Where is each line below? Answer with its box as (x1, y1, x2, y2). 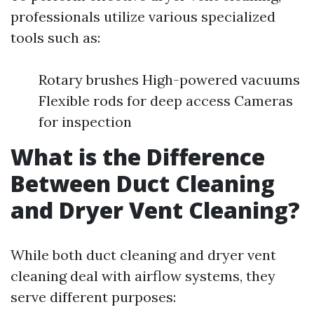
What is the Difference (11, 142, 265, 172)
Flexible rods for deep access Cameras (39, 92, 293, 109)
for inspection (39, 113, 132, 130)
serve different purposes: (11, 288, 176, 306)
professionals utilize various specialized (11, 8, 275, 25)
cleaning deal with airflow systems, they (11, 267, 275, 285)
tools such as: (11, 29, 100, 46)
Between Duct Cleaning (11, 168, 275, 198)
